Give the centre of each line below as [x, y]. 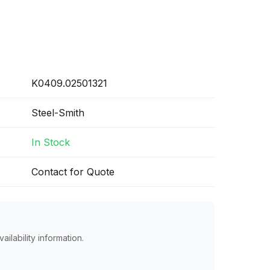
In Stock [51, 142]
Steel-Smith [58, 113]
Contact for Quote [73, 172]
